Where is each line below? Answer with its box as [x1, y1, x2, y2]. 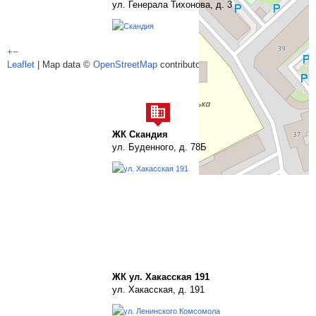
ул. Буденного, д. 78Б [112, 142, 207, 152]
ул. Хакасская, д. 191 [112, 284, 205, 295]
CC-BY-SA [214, 59, 257, 70]
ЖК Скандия [112, 129, 168, 140]
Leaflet [7, 59, 35, 70]
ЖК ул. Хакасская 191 [112, 272, 209, 282]
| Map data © [35, 59, 93, 70]
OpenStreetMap [93, 59, 157, 70]
